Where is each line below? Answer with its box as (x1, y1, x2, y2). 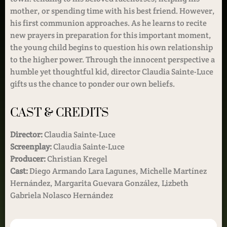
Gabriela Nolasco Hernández (10, 190, 113, 201)
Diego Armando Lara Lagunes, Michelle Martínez (28, 166, 207, 177)
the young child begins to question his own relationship (10, 42, 213, 53)
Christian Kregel (46, 154, 107, 165)
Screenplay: (10, 141, 52, 153)
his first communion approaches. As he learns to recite (10, 17, 207, 28)
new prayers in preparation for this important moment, (10, 29, 211, 41)
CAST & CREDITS (10, 105, 109, 121)
